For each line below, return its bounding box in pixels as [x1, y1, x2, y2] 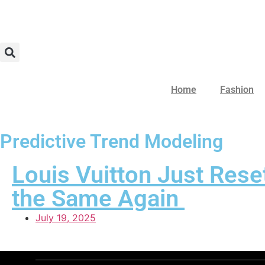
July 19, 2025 [35, 212, 96, 224]
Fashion [220, 84, 254, 95]
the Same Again [12, 185, 185, 212]
